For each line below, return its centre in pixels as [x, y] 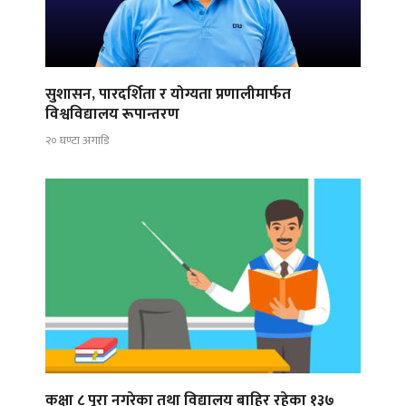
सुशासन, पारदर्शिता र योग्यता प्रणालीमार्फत [168, 95]
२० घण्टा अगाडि [77, 140]
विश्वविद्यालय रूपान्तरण [112, 115]
